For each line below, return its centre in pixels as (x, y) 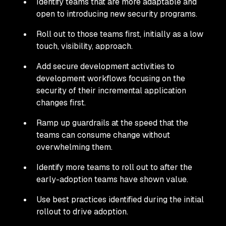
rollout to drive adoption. (82, 212)
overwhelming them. (74, 147)
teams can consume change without (103, 135)
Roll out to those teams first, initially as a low (120, 34)
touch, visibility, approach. (84, 46)
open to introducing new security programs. (117, 14)
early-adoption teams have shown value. (112, 179)
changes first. (61, 103)
